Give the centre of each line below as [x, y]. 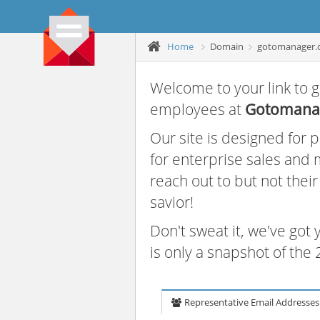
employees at [197, 109]
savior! [172, 202]
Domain [227, 46]
